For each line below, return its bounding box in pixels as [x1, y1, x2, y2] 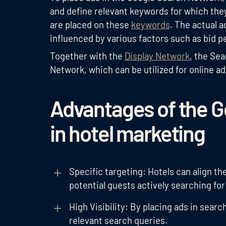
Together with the [50, 50, 125, 62]
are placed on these [50, 19, 132, 31]
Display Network [125, 50, 190, 62]
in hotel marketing [50, 120, 205, 146]
